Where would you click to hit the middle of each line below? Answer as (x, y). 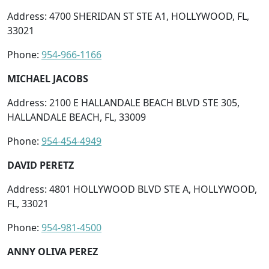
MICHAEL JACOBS (48, 78)
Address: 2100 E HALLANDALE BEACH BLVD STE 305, (123, 102)
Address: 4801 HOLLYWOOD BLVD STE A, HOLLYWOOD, (132, 189)
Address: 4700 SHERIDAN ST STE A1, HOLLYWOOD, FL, (128, 16)
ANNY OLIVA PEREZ (53, 251)
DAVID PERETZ (41, 165)
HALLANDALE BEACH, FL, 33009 (77, 117)
